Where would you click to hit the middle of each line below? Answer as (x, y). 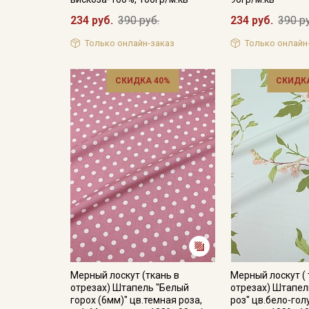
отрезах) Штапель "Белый (130, 288)
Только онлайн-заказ (129, 43)
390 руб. (139, 20)
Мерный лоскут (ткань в (125, 275)
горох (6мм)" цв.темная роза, (136, 300)
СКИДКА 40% (143, 81)
